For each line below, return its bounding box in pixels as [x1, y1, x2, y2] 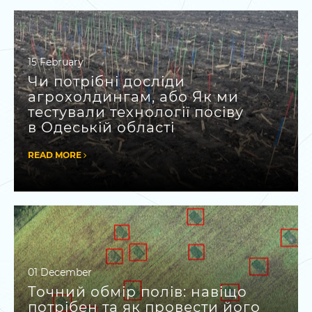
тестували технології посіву [28, 103, 244, 120]
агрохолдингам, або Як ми [28, 88, 239, 105]
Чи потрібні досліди [28, 72, 185, 90]
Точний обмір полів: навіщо [28, 283, 247, 300]
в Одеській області [28, 118, 175, 136]
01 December [28, 265, 92, 279]
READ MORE [28, 149, 84, 160]
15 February [28, 55, 84, 68]
